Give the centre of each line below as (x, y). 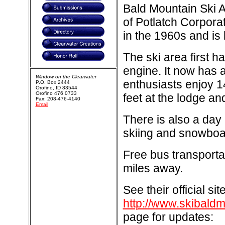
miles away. (153, 168)
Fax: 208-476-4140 (58, 99)
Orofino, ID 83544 (56, 88)
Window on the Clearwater (66, 77)
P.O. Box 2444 (52, 82)
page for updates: (168, 217)
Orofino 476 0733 (56, 93)
